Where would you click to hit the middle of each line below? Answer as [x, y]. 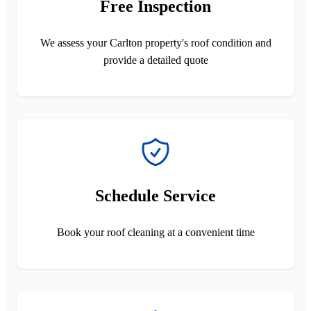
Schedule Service [155, 195]
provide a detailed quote [155, 60]
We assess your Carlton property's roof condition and [155, 42]
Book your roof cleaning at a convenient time [155, 232]
